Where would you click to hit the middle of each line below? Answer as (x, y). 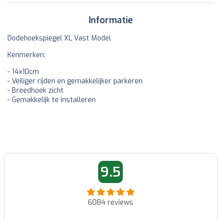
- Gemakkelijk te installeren (52, 100)
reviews (119, 202)
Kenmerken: (26, 55)
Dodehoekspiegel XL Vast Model (59, 38)
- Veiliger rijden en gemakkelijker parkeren (75, 81)
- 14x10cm (23, 72)
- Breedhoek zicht (36, 90)
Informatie (110, 20)
